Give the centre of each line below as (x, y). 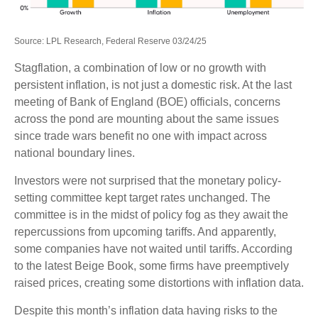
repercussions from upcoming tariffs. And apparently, (145, 231)
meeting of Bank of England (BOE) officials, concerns (147, 102)
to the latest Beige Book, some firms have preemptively (152, 265)
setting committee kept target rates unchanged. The (142, 197)
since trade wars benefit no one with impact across (141, 136)
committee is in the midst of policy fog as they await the (151, 214)
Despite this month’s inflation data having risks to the (146, 310)
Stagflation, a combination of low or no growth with (140, 67)
